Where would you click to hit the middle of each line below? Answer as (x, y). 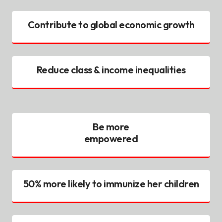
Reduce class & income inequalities (111, 69)
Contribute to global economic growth (111, 24)
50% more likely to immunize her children (111, 183)
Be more (111, 126)
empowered (111, 138)
